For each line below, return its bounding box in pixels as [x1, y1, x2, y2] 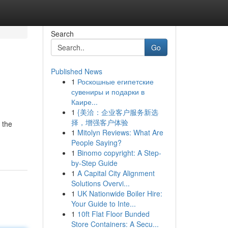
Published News [50, 66, 102, 76]
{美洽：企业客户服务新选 [77, 107, 158, 117]
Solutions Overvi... [71, 178, 130, 188]
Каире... [71, 97, 98, 107]
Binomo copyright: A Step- [77, 148, 161, 158]
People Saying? [71, 137, 122, 148]
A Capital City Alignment [77, 168, 155, 178]
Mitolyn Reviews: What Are [77, 127, 163, 137]
